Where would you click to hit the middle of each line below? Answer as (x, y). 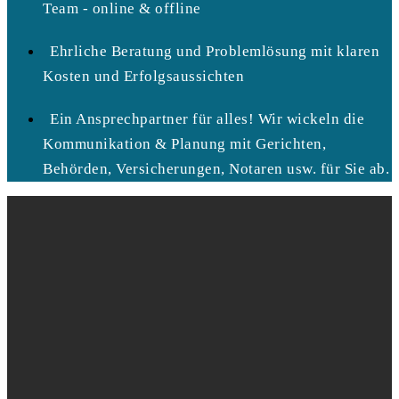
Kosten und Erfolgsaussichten (143, 77)
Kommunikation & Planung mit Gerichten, (184, 144)
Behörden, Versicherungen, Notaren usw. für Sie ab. (216, 169)
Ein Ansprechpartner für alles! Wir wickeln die (207, 119)
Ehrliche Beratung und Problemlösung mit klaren (215, 52)
